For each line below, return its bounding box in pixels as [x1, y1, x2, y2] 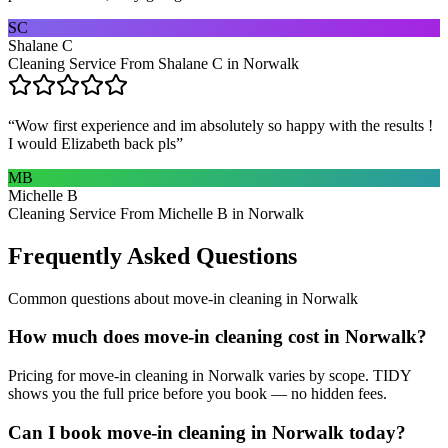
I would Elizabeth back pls [8, 134, 176, 152]
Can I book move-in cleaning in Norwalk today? [8, 421, 406, 443]
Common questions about [8, 289, 173, 307]
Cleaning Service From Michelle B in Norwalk [8, 204, 304, 222]
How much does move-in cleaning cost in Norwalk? [8, 326, 427, 348]
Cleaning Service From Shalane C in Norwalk [8, 54, 299, 72]
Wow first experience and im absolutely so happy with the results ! [15, 116, 433, 134]
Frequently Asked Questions [8, 242, 297, 269]
